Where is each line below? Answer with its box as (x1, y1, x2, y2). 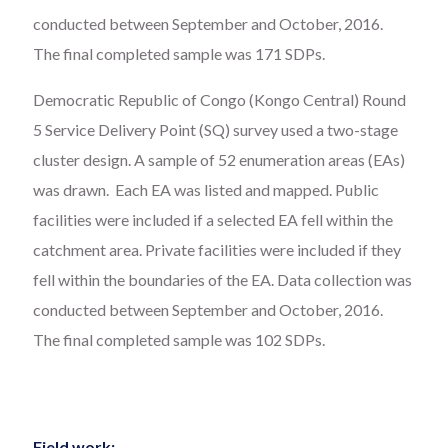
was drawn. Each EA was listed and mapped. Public (33, 179, 380, 199)
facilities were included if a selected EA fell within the (33, 209, 394, 229)
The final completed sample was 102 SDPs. (33, 329, 326, 349)
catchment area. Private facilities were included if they (33, 239, 402, 259)
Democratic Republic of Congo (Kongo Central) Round (33, 89, 407, 109)
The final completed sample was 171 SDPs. (33, 43, 326, 63)
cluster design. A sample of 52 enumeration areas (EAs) (33, 149, 406, 169)
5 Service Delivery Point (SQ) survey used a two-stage (33, 119, 399, 139)
